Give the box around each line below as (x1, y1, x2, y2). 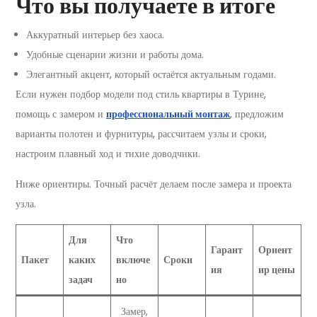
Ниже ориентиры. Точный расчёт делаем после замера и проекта (16, 177, 292, 192)
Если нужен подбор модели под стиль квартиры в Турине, (16, 87, 266, 102)
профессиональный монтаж (106, 107, 230, 122)
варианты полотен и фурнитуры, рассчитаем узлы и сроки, (16, 127, 267, 142)
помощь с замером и (16, 107, 106, 122)
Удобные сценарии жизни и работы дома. (26, 47, 204, 62)
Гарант (211, 243, 243, 258)
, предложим (230, 107, 284, 122)
